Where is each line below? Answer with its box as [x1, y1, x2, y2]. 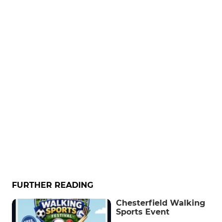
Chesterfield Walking [116, 198, 205, 208]
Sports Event [116, 207, 169, 217]
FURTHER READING [12, 180, 93, 190]
